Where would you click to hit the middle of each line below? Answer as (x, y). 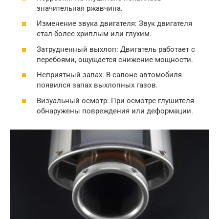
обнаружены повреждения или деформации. (115, 111)
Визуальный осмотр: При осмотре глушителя (115, 100)
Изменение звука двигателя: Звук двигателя (114, 23)
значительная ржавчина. (80, 8)
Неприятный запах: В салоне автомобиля (109, 75)
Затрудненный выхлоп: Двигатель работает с (116, 49)
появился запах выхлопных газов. (97, 85)
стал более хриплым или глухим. (94, 34)
